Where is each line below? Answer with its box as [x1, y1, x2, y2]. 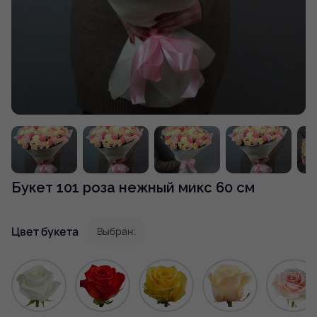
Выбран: [97, 224, 136, 238]
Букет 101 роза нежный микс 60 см [11, 178, 255, 196]
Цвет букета [11, 223, 79, 239]
